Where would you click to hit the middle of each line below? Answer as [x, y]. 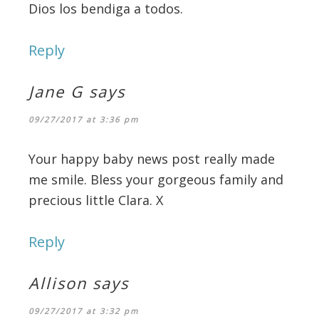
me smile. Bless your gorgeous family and [156, 179]
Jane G [56, 91]
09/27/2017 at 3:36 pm [84, 119]
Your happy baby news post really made [152, 158]
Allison [58, 282]
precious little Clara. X [96, 200]
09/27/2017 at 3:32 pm [84, 310]
